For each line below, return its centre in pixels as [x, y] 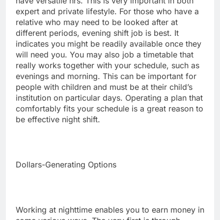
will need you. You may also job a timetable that [105, 55]
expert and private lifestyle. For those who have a [107, 12]
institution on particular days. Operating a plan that [109, 98]
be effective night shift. [58, 120]
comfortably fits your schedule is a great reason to [110, 109]
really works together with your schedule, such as [108, 66]
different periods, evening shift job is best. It [97, 33]
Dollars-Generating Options [66, 165]
